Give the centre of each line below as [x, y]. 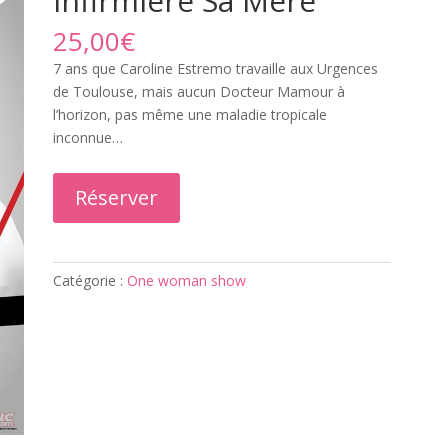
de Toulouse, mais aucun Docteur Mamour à [198, 91]
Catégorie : [89, 280]
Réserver [116, 197]
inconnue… [87, 137]
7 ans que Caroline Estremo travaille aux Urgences [215, 68]
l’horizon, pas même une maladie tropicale [189, 114]
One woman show [186, 280]
